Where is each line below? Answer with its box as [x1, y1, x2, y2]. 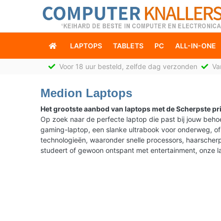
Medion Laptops [40, 86, 132, 100]
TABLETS [112, 41, 144, 50]
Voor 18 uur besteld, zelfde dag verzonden [57, 62, 201, 71]
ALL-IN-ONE [175, 41, 216, 50]
